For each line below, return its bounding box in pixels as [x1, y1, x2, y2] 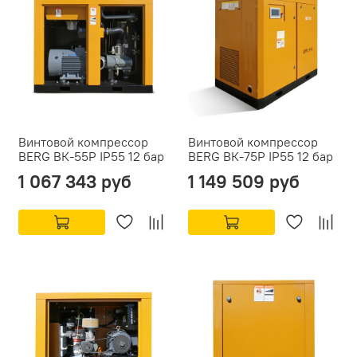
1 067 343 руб [18, 170, 131, 194]
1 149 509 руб [188, 170, 300, 194]
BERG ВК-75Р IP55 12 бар [188, 148, 333, 165]
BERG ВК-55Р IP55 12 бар [18, 148, 164, 165]
